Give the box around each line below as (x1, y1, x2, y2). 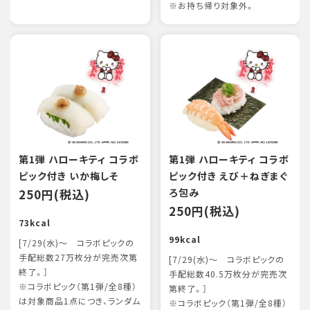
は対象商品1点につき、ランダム (19, 295, 140, 307)
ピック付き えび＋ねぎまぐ (168, 169, 288, 183)
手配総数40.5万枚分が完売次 (168, 268, 287, 280)
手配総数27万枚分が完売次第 (19, 251, 138, 264)
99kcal (168, 233, 201, 246)
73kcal (19, 217, 51, 229)
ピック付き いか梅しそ (19, 169, 118, 183)
